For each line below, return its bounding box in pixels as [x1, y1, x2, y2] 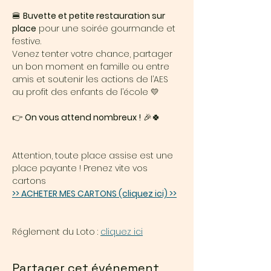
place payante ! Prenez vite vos [12, 162, 150, 175]
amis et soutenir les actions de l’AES [12, 73, 171, 86]
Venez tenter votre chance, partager [12, 48, 175, 60]
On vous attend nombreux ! [25, 111, 141, 124]
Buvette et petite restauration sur [23, 10, 167, 22]
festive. [12, 35, 41, 48]
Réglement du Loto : [12, 226, 100, 238]
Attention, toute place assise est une [12, 149, 175, 162]
